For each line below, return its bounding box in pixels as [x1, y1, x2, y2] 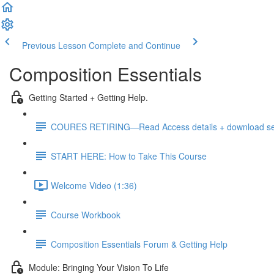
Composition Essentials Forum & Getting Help [51, 237, 228, 250]
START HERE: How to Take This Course [51, 149, 207, 162]
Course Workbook [51, 208, 120, 221]
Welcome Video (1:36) [51, 179, 137, 191]
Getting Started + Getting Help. [29, 91, 148, 103]
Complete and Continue [89, 39, 180, 51]
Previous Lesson [22, 39, 86, 51]
